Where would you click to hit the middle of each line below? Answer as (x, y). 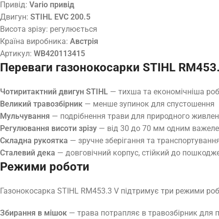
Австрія (84, 41)
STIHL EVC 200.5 (60, 17)
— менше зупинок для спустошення (149, 104)
